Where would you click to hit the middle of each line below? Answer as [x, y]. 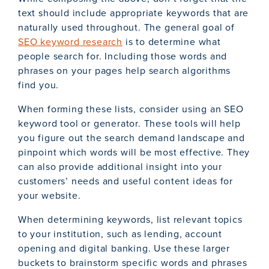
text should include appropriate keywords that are [134, 13]
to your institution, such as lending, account [120, 234]
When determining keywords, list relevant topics [130, 220]
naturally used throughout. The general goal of [126, 28]
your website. [50, 196]
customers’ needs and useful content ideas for [125, 181]
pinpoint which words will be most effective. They [134, 153]
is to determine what [172, 42]
